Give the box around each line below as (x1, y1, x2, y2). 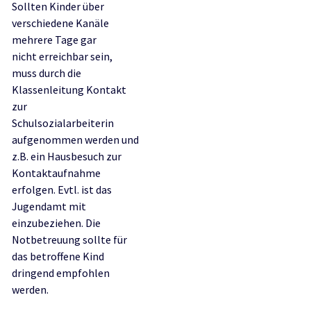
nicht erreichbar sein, (12, 49, 112, 63)
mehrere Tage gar (12, 33, 96, 47)
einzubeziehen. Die (12, 216, 101, 230)
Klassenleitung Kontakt (12, 83, 126, 96)
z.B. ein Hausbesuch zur (12, 149, 121, 163)
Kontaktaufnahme (12, 166, 101, 180)
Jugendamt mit (12, 199, 86, 213)
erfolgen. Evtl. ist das (12, 183, 112, 196)
